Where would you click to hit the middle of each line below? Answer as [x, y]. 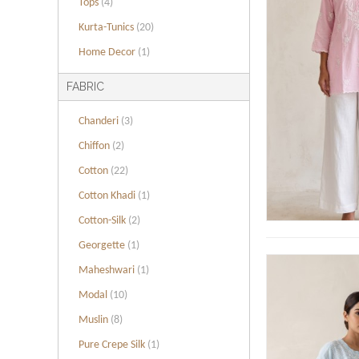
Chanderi [100, 121]
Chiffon [95, 146]
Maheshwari [108, 270]
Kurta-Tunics [107, 28]
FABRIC [85, 87]
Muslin [95, 320]
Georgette [103, 246]
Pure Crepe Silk [113, 345]
